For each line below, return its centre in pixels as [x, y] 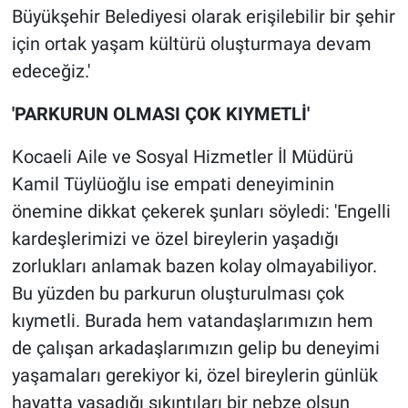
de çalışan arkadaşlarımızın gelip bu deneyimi [195, 348]
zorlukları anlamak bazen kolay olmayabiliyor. [194, 266]
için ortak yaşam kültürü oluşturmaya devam [191, 44]
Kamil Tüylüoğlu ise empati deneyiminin [173, 184]
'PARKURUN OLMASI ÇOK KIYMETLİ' [160, 114]
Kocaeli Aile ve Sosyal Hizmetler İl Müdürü [182, 157]
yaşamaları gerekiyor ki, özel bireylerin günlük [194, 376]
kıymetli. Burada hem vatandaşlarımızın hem [192, 321]
